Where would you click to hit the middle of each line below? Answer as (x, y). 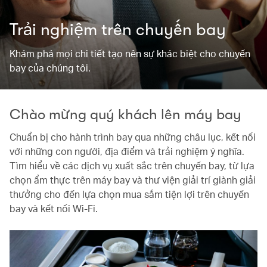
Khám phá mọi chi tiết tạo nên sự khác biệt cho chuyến (130, 53)
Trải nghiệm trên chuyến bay (118, 30)
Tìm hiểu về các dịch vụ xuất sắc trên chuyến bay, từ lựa (132, 165)
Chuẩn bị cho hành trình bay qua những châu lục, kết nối (133, 137)
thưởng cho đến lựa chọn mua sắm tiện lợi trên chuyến (129, 194)
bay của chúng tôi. (50, 68)
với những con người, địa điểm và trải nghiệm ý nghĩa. (127, 151)
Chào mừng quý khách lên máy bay (125, 114)
